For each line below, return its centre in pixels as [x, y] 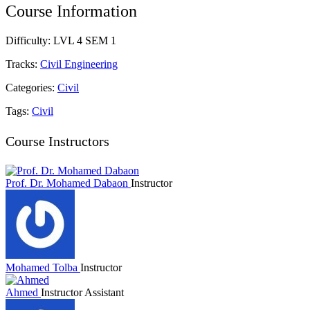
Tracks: [23, 64]
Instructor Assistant [82, 293]
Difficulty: [29, 41]
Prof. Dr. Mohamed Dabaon [67, 183]
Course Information [71, 11]
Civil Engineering [79, 64]
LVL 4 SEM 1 [85, 41]
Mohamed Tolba [42, 268]
